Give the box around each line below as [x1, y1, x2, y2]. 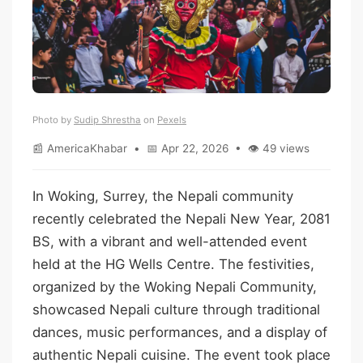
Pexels [157, 113, 186, 126]
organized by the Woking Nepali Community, [32, 278, 317, 295]
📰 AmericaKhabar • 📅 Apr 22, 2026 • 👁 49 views [32, 141, 310, 155]
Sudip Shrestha [74, 113, 141, 126]
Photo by [32, 113, 74, 126]
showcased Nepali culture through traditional [32, 301, 320, 318]
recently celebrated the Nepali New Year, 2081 [32, 210, 331, 227]
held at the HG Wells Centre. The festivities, [32, 255, 314, 272]
